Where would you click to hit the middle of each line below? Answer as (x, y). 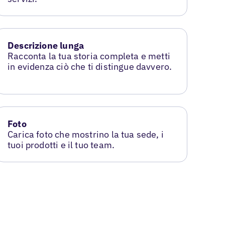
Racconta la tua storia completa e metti (89, 56)
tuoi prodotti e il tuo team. (61, 145)
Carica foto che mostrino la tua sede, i (86, 134)
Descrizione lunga (46, 45)
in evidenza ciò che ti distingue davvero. (90, 67)
